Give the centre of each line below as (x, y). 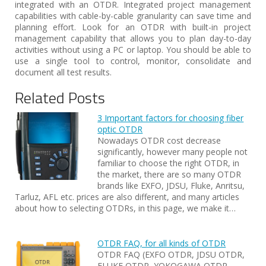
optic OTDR (120, 129)
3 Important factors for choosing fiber (171, 118)
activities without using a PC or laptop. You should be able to (133, 50)
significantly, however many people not (173, 152)
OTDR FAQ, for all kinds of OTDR (162, 243)
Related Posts (60, 98)
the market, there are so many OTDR (170, 174)
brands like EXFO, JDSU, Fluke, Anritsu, (171, 186)
